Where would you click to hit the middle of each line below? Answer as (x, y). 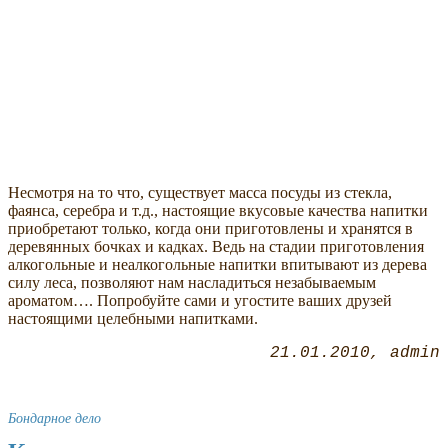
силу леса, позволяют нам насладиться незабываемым (192, 282)
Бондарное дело (54, 417)
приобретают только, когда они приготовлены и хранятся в (210, 228)
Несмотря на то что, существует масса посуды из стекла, (200, 192)
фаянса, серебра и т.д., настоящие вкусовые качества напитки (218, 210)
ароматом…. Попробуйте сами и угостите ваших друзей (200, 300)
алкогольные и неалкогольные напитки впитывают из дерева (217, 264)
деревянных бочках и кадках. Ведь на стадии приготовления (216, 246)
